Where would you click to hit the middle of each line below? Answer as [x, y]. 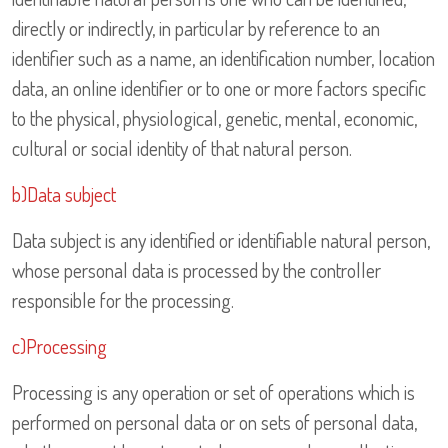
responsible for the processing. [123, 300]
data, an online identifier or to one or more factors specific [219, 88]
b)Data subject [64, 194]
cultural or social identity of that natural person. [182, 148]
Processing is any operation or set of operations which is [213, 392]
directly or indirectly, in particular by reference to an [196, 28]
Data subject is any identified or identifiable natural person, [221, 240]
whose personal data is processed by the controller [196, 270]
